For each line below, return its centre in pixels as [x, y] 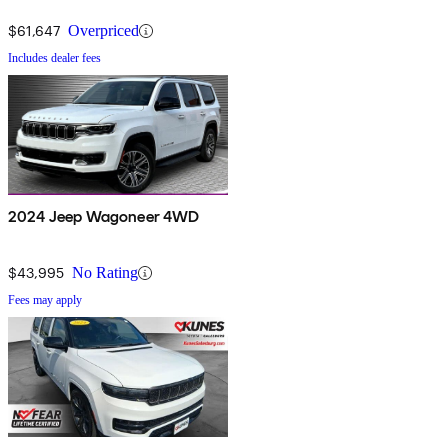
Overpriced [103, 31]
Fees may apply [45, 300]
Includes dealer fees [54, 58]
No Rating [105, 273]
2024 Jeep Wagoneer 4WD [104, 217]
